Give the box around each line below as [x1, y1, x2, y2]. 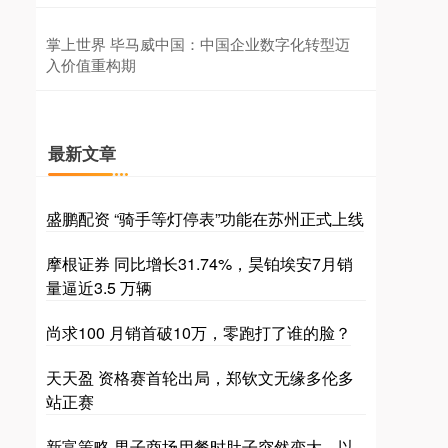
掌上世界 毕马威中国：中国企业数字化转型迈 [46, 33, 350, 55]
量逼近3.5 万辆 [46, 276, 152, 300]
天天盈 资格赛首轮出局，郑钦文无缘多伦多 [46, 366, 354, 390]
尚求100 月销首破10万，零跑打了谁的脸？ [46, 321, 351, 345]
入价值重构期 [46, 54, 136, 76]
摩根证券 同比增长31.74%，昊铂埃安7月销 [46, 252, 353, 276]
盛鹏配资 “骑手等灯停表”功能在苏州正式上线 [46, 207, 364, 231]
